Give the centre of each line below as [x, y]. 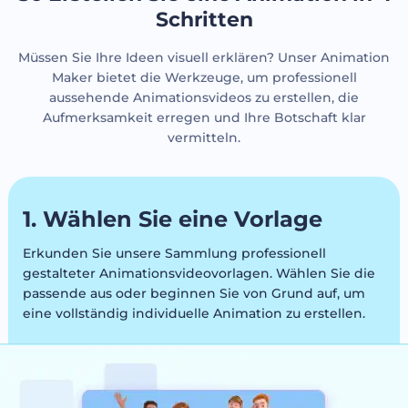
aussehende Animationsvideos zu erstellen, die [204, 97]
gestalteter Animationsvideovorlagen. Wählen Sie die [199, 273]
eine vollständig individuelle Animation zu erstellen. [194, 313]
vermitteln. [204, 137]
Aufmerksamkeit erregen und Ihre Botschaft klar [204, 117]
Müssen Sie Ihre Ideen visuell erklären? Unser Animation [204, 57]
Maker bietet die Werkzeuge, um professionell [204, 77]
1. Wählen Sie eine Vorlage [172, 219]
